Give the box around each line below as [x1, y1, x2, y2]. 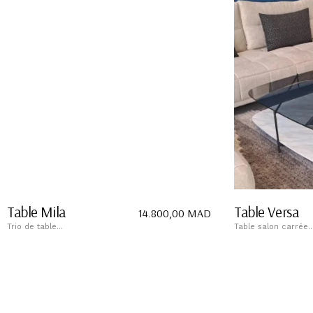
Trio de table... [7, 221, 63, 231]
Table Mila [7, 202, 66, 221]
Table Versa [234, 202, 299, 221]
